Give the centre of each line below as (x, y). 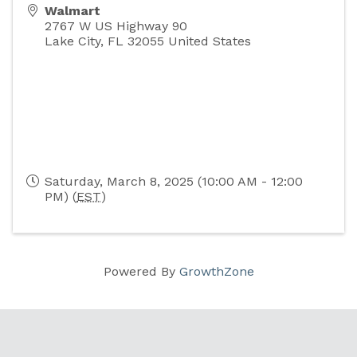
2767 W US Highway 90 (116, 25)
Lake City (73, 41)
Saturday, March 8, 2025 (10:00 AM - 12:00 (174, 181)
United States (210, 41)
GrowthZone (216, 271)
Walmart (73, 10)
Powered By (141, 271)
